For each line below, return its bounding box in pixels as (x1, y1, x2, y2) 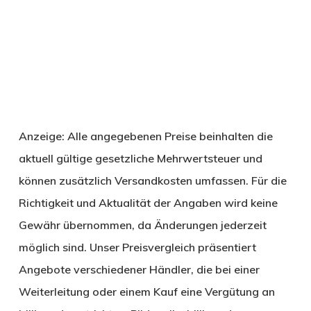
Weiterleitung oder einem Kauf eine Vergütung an (18, 285, 275, 299)
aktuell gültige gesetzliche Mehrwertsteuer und (18, 151, 262, 166)
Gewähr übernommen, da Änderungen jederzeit (18, 218, 267, 233)
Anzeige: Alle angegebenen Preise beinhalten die (18, 129, 273, 144)
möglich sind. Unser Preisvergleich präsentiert (18, 240, 256, 255)
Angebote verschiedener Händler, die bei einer (18, 262, 260, 277)
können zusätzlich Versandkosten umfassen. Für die (18, 174, 287, 188)
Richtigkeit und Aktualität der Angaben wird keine (18, 196, 278, 210)
